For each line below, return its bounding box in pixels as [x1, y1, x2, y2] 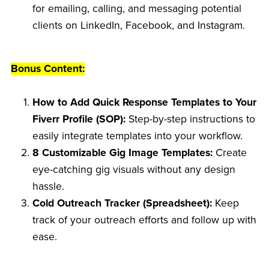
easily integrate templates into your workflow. [32, 129, 243, 142]
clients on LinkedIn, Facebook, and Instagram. [32, 19, 246, 32]
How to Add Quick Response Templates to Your [32, 95, 257, 109]
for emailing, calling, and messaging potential [32, 2, 242, 15]
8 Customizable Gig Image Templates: [32, 146, 213, 159]
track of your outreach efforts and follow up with [32, 213, 257, 226]
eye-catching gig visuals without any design [32, 163, 236, 176]
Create [213, 146, 247, 159]
